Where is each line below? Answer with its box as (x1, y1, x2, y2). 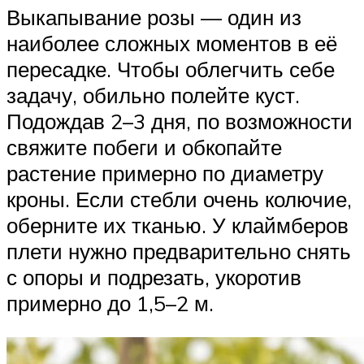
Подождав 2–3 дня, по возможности (6, 108, 353, 135)
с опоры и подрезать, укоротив (6, 264, 301, 291)
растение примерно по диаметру (6, 160, 323, 187)
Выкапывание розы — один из (6, 4, 301, 31)
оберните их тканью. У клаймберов (6, 212, 349, 239)
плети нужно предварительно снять (6, 238, 351, 265)
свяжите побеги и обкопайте (6, 134, 282, 161)
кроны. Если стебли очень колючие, (6, 186, 352, 213)
